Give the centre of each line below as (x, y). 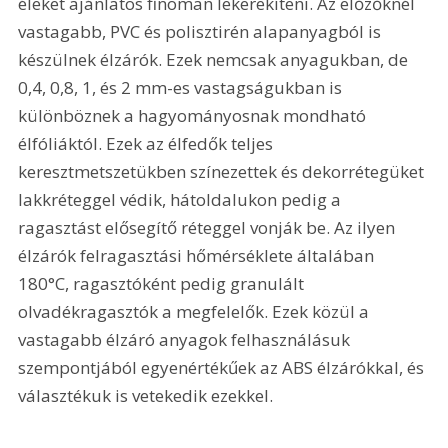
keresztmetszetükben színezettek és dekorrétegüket (223, 171)
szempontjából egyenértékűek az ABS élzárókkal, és (223, 367)
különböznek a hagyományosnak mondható (194, 115)
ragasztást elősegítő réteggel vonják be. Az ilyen (209, 227)
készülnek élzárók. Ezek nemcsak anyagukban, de (215, 59)
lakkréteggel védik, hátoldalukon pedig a (182, 199)
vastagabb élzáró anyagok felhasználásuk (186, 339)
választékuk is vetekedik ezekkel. (146, 395)
